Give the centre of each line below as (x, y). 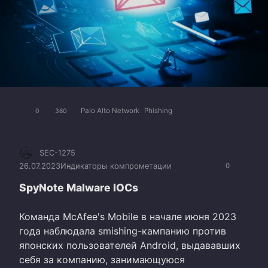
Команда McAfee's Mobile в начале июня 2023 (128, 217)
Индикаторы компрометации (116, 166)
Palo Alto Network (110, 111)
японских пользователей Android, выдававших (130, 246)
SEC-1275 (57, 153)
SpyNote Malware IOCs (79, 188)
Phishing (158, 111)
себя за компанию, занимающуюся (102, 260)
